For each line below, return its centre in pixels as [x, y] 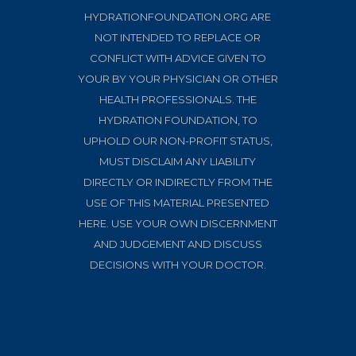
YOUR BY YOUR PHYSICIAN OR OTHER [178, 78]
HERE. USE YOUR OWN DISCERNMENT [178, 223]
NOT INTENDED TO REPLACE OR [178, 37]
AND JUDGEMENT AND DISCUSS [178, 244]
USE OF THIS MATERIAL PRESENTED [178, 202]
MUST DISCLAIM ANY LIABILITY [178, 161]
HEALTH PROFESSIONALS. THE [178, 99]
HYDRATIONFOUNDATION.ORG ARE [178, 16]
